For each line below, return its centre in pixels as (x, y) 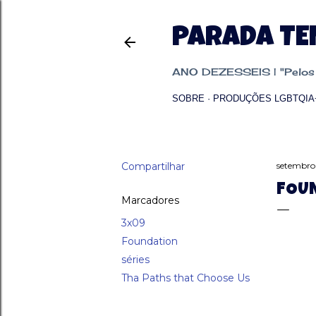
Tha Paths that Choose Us (186, 278)
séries (135, 260)
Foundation (150, 241)
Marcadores (150, 200)
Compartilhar (153, 166)
